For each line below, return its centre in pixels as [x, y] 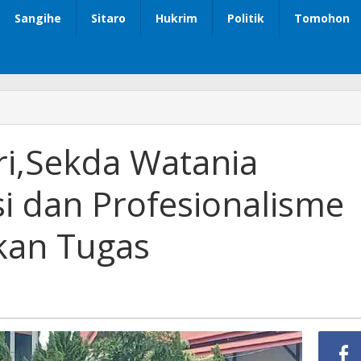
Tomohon [322, 19]
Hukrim [176, 19]
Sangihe [38, 19]
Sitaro [108, 19]
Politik [246, 19]
